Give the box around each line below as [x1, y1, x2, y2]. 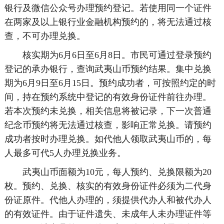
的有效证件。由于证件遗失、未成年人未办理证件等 [4, 209, 211, 219]
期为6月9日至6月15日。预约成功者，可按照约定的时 [4, 78, 216, 88]
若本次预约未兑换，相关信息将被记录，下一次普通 [4, 106, 211, 116]
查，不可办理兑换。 [4, 31, 85, 41]
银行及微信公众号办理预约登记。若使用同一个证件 [4, 3, 211, 13]
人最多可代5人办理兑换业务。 [4, 148, 126, 158]
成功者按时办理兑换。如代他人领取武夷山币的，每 [4, 134, 211, 144]
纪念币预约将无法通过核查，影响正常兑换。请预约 [4, 120, 211, 130]
